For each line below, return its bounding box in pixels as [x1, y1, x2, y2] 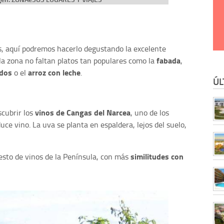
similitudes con [130, 150, 183, 162]
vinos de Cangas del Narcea [33, 106, 130, 118]
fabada [156, 54, 180, 66]
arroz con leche [28, 66, 80, 78]
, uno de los [130, 106, 169, 118]
